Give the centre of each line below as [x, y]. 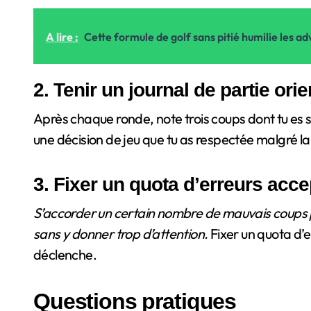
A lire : [62, 36]
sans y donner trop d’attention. [121, 233]
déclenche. [65, 254]
